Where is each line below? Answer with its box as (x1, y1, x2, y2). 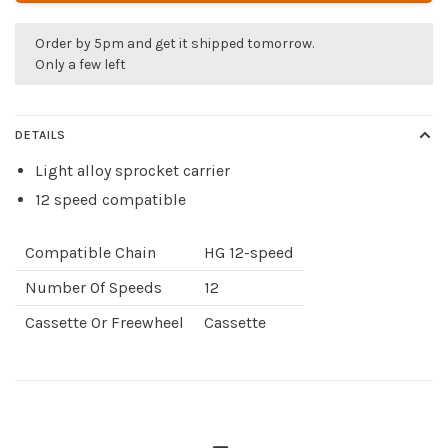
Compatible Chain (25, 243, 156, 263)
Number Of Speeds (25, 278, 162, 298)
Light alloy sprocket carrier (35, 161, 230, 181)
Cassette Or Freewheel (25, 313, 184, 333)
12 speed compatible (35, 190, 186, 210)
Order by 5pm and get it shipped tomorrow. (35, 35, 314, 53)
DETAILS (15, 128, 66, 143)
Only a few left (35, 56, 126, 74)
